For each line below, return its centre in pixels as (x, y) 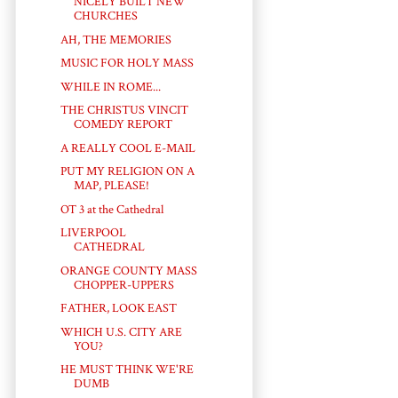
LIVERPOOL (93, 233)
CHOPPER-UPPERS (123, 285)
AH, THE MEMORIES (115, 40)
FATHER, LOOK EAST (118, 309)
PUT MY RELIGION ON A (127, 172)
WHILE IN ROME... (110, 87)
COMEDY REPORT (123, 125)
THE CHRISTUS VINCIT (124, 111)
